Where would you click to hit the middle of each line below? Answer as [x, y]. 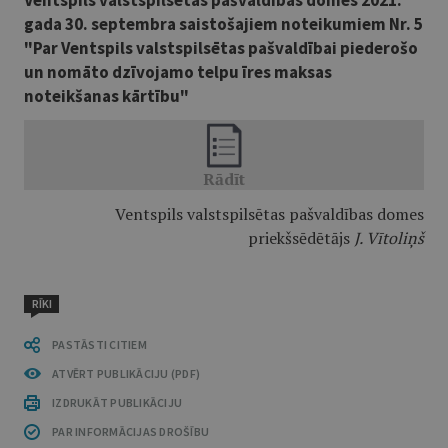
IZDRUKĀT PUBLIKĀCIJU [117, 402]
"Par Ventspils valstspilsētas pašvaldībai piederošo [221, 48]
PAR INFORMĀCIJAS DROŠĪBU [130, 431]
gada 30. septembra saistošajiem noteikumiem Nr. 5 [223, 24]
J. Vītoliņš [389, 238]
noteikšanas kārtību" [106, 96]
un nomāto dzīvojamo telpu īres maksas [178, 72]
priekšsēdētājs [301, 238]
